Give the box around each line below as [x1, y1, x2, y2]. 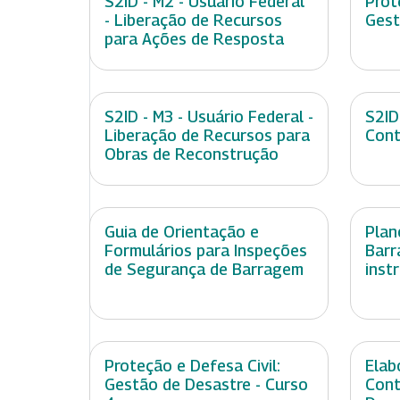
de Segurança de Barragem [104, 260, 304, 279]
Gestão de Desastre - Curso [104, 375, 308, 395]
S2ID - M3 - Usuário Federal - [104, 107, 313, 127]
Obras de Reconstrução [104, 145, 279, 164]
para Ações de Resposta [104, 29, 284, 49]
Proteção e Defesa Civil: [104, 356, 280, 376]
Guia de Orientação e [104, 222, 259, 242]
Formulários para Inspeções [104, 241, 307, 261]
